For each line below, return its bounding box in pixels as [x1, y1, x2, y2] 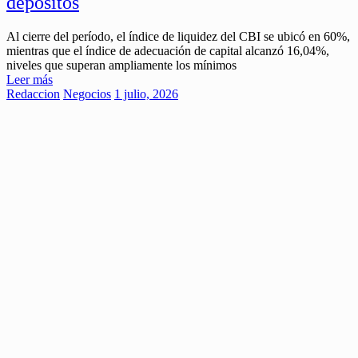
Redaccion [6, 86, 60, 101]
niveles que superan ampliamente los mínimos [6, 58, 237, 72]
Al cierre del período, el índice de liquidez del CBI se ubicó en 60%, [6, 29, 350, 43]
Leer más [6, 72, 53, 86]
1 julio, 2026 [114, 86, 178, 101]
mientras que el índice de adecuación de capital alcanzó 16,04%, [6, 43, 329, 58]
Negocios [63, 86, 111, 101]
